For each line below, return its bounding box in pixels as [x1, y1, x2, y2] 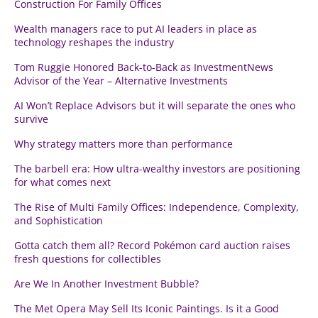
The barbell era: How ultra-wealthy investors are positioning [14, 162, 300, 176]
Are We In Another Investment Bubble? [14, 277, 199, 291]
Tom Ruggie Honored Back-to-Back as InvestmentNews [14, 60, 273, 75]
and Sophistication [14, 214, 103, 228]
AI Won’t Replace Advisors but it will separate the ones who [14, 99, 295, 113]
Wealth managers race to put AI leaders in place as [14, 22, 257, 36]
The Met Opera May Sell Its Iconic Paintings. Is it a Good [14, 302, 279, 316]
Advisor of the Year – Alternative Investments [14, 74, 228, 88]
